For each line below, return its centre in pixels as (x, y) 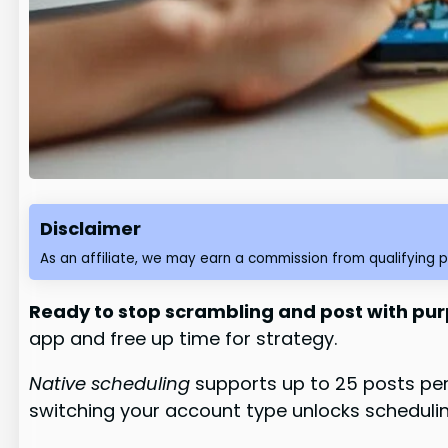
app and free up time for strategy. (183, 338)
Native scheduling (110, 383)
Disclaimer (91, 229)
